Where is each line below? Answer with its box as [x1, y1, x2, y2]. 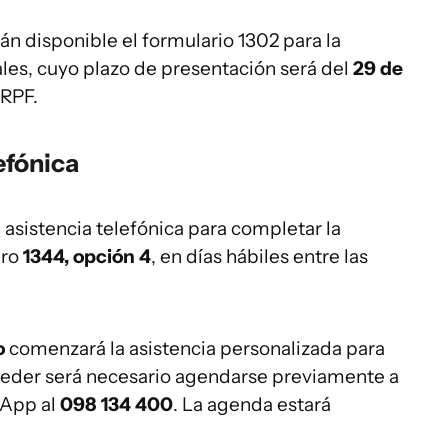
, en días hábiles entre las [151, 245, 368, 268]
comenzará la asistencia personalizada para [5, 337, 385, 360]
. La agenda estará [173, 393, 331, 416]
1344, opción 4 [23, 245, 151, 268]
